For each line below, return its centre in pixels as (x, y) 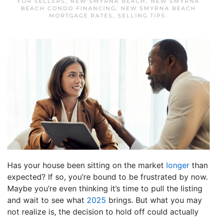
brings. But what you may (154, 200)
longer (178, 165)
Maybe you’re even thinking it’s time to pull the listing (105, 188)
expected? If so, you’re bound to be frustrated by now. (108, 177)
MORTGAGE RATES (81, 15)
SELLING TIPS (142, 15)
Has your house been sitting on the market (87, 165)
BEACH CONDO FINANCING (68, 8)
